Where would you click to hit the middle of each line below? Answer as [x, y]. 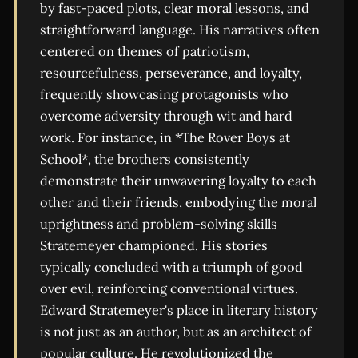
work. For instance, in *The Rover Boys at [165, 138]
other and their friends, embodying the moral [178, 203]
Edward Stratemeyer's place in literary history [179, 310]
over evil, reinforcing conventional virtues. [169, 289]
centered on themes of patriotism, [144, 52]
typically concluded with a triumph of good [171, 267]
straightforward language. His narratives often [179, 30]
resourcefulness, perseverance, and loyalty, [171, 73]
